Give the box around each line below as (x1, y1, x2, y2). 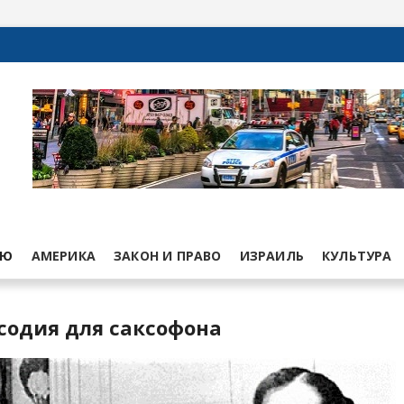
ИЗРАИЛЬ (239, 246, 305, 264)
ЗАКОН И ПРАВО (114, 246, 222, 264)
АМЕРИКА (31, 246, 96, 264)
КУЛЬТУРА (322, 246, 392, 264)
